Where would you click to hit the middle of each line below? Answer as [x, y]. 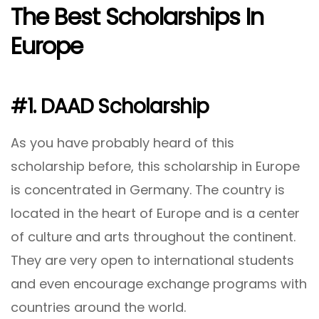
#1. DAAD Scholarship [110, 106]
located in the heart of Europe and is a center [155, 213]
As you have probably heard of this [122, 142]
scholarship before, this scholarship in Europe [155, 166]
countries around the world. [98, 307]
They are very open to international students [152, 260]
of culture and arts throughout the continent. [153, 236]
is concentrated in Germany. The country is [148, 189]
